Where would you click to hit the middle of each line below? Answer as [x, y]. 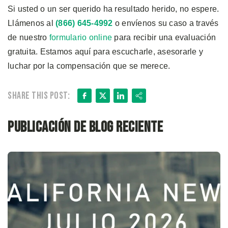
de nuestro [28, 37]
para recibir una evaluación [164, 37]
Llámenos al [32, 23]
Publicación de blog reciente [85, 127]
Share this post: [39, 95]
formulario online [80, 37]
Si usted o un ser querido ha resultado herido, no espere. [113, 9]
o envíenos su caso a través [166, 23]
